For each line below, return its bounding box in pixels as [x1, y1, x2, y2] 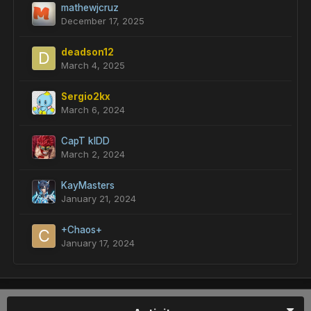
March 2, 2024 [61, 149, 125, 160]
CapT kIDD [61, 135, 110, 146]
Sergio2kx [61, 91, 110, 102]
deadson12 [61, 47, 114, 58]
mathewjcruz [61, 2, 119, 13]
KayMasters [61, 180, 115, 191]
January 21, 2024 [61, 193, 136, 204]
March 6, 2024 [61, 104, 125, 115]
